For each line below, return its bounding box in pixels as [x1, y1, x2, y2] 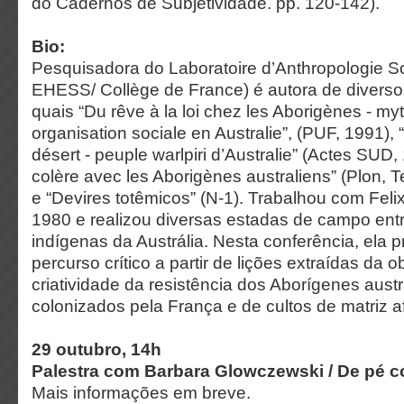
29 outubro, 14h [32, 340, 161, 359]
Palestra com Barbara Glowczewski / [32, 362, 337, 381]
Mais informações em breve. [32, 383, 251, 402]
